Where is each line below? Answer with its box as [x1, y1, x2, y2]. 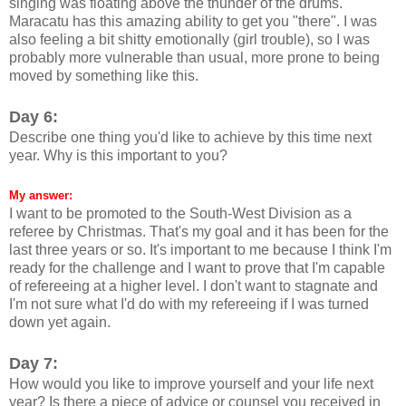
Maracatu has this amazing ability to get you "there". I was [9, 13, 377, 29]
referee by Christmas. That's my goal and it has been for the [9, 223, 389, 239]
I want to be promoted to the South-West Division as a [9, 205, 352, 221]
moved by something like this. [9, 67, 198, 83]
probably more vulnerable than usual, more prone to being [9, 49, 380, 65]
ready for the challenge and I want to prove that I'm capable [9, 259, 385, 275]
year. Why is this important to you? [9, 147, 227, 163]
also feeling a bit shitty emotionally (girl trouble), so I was [9, 31, 370, 47]
